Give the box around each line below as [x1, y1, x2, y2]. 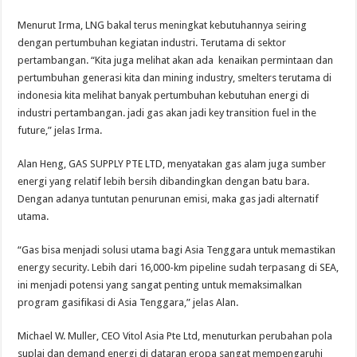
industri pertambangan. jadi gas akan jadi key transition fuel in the [18, 107, 317, 120]
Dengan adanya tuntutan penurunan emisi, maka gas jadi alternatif [18, 193, 320, 206]
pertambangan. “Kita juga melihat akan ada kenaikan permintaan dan [18, 54, 334, 67]
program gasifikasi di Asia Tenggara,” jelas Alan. [18, 296, 239, 309]
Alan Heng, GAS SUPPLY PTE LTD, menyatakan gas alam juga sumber [18, 158, 327, 171]
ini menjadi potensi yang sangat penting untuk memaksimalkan [18, 279, 303, 292]
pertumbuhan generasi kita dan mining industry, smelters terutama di [18, 72, 332, 84]
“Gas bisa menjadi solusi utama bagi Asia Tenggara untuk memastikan [18, 244, 336, 257]
